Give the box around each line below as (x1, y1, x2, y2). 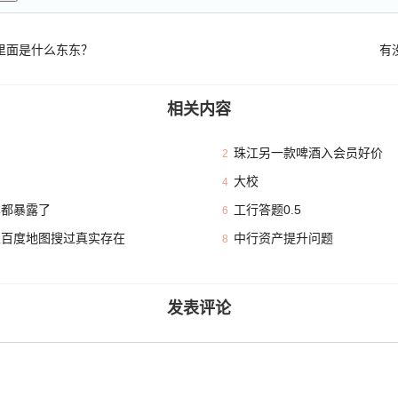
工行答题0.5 (233, 203, 301, 218)
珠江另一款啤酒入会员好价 (233, 146, 383, 161)
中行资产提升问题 (233, 231, 333, 246)
